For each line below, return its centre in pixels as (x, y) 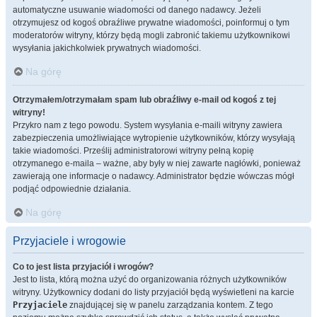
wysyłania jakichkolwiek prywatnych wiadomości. (107, 48)
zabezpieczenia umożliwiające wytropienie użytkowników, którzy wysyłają (154, 138)
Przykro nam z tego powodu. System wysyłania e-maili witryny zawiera (148, 125)
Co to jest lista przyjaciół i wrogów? (83, 267)
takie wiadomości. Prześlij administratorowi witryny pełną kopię (133, 151)
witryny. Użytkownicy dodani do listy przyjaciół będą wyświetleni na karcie (154, 292)
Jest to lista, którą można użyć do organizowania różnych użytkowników (150, 279)
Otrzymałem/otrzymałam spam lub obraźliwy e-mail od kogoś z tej (144, 100)
